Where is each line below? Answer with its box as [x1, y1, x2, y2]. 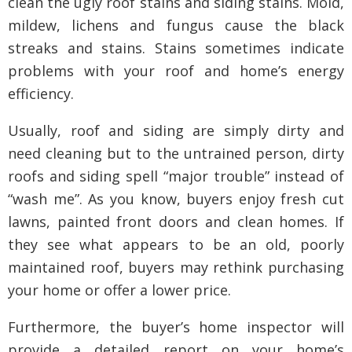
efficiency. [8, 84, 74, 103]
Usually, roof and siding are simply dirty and [8, 121, 344, 140]
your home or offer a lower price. [8, 280, 231, 299]
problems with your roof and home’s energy [8, 61, 344, 80]
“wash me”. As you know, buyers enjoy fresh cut [8, 189, 344, 208]
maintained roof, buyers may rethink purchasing [8, 258, 344, 277]
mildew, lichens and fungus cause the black [8, 16, 344, 35]
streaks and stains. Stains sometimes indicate [8, 38, 344, 57]
